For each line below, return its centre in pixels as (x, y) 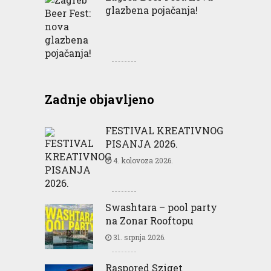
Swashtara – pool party (161, 207)
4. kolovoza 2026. (142, 161)
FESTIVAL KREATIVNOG (164, 131)
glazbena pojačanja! (151, 10)
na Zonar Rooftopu (149, 221)
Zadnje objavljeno (99, 100)
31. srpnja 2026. (138, 237)
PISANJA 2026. (141, 144)
